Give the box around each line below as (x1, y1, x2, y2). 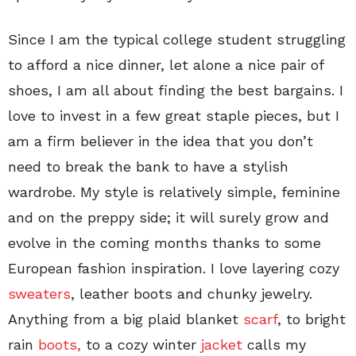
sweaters (8, 285, 71, 302)
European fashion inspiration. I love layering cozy (8, 260, 339, 277)
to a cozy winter (81, 336, 196, 353)
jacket (196, 336, 242, 353)
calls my (242, 336, 306, 353)
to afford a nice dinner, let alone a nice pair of (8, 56, 323, 73)
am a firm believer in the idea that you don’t (8, 133, 313, 149)
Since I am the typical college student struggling (8, 31, 346, 48)
